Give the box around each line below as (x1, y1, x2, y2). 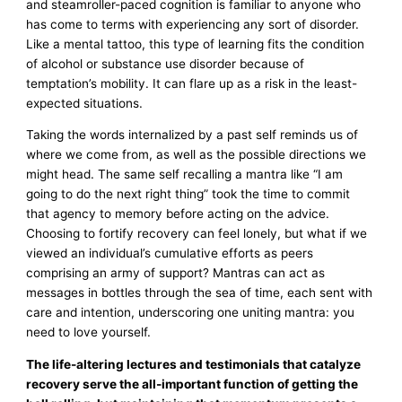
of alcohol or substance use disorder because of (26, 56, 305, 71)
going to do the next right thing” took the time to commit (26, 187, 351, 202)
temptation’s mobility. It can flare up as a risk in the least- (26, 75, 358, 91)
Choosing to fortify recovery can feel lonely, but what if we (26, 226, 368, 241)
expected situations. (26, 95, 144, 110)
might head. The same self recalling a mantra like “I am (26, 167, 344, 182)
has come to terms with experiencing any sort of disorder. (26, 16, 360, 31)
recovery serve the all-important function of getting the (26, 377, 359, 392)
